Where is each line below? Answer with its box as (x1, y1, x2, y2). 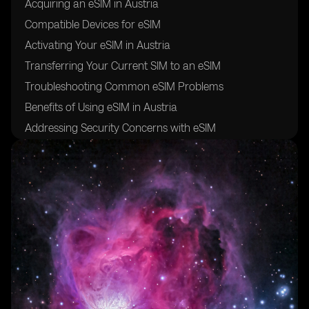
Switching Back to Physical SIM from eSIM (25, 163, 224, 176)
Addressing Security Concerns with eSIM (25, 121, 216, 134)
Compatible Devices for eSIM (25, 18, 161, 31)
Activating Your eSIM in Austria (25, 39, 170, 52)
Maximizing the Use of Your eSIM (25, 142, 179, 155)
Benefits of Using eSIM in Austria (25, 101, 177, 114)
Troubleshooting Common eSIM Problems (25, 80, 223, 93)
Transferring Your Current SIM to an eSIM (25, 59, 221, 72)
